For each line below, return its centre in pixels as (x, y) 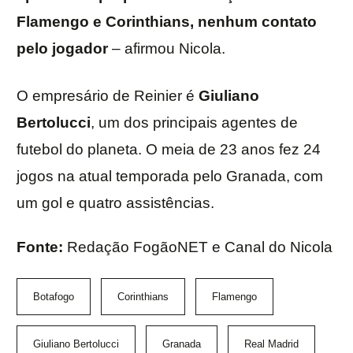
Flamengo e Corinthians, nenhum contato (167, 22)
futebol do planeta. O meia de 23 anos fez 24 (169, 150)
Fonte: (42, 247)
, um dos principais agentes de (194, 123)
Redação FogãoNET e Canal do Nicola (200, 247)
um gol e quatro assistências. (115, 203)
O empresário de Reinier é (108, 96)
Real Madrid (271, 344)
